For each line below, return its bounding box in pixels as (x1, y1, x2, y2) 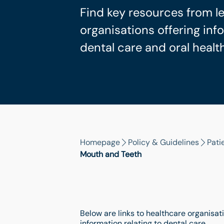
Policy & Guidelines (128, 137, 199, 147)
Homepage (80, 137, 120, 147)
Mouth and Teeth (80, 149, 141, 159)
